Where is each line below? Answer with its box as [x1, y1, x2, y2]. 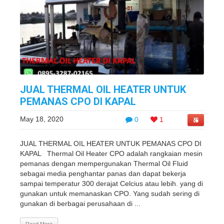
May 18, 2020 [20, 115, 63, 123]
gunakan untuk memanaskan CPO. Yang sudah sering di [20, 189, 199, 197]
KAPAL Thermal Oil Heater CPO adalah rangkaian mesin [20, 149, 202, 157]
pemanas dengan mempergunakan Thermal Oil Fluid [20, 159, 188, 167]
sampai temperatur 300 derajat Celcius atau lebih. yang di [20, 179, 203, 187]
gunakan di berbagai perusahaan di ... [20, 199, 140, 207]
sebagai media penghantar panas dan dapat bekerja [20, 169, 186, 177]
